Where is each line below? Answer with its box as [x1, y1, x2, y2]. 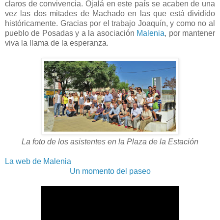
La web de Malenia [5, 157, 71, 165]
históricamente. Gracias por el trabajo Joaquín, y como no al [5, 19, 215, 27]
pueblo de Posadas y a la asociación [5, 28, 137, 37]
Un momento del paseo [69, 166, 151, 175]
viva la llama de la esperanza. [5, 38, 109, 47]
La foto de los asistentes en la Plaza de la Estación [22, 137, 198, 146]
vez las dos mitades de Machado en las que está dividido [5, 9, 215, 18]
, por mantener [165, 28, 216, 37]
